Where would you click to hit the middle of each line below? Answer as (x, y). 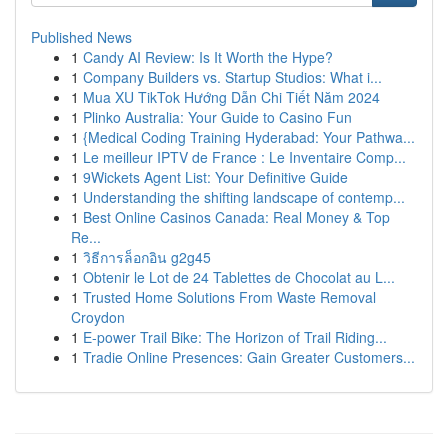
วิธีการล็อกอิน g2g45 (147, 257)
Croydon (98, 317)
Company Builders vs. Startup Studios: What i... (232, 77)
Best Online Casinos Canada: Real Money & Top (236, 217)
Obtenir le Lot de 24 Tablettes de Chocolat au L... (239, 277)
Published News (81, 37)
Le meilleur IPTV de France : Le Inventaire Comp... (244, 157)
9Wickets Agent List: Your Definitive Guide (215, 177)
